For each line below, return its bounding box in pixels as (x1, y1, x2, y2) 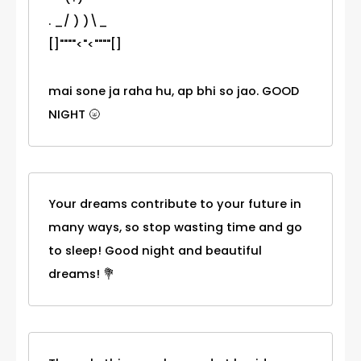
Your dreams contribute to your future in (48, 196, 301, 213)
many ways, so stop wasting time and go (48, 219, 302, 236)
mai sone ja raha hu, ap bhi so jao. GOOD (48, 83, 299, 100)
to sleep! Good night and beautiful (48, 243, 262, 259)
